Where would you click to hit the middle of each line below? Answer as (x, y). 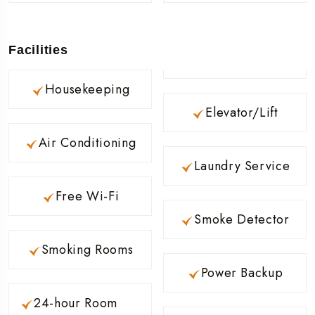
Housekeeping (87, 89)
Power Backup (242, 272)
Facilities (38, 50)
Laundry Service (242, 166)
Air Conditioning (87, 142)
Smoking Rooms (87, 249)
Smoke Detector (242, 219)
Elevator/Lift (242, 112)
